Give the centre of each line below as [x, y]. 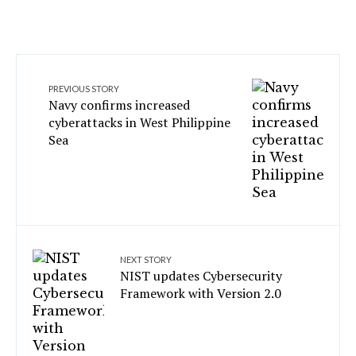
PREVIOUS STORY [84, 89]
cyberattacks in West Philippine [139, 122]
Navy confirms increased [119, 105]
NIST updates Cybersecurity [201, 276]
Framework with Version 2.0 [201, 293]
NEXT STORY [146, 259]
